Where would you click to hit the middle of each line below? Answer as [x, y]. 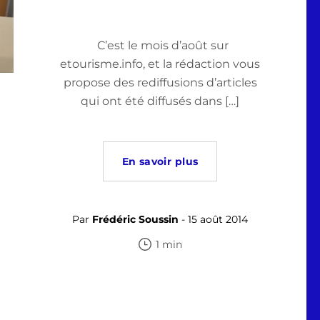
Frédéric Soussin [135, 219]
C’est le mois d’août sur [160, 45]
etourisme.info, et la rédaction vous [160, 64]
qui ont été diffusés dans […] [160, 101]
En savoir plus [160, 161]
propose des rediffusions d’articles [160, 82]
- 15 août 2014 [213, 219]
